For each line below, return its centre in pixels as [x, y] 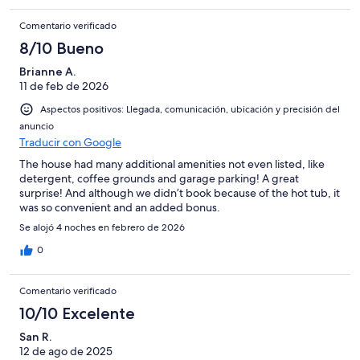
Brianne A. [47, 71]
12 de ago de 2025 [66, 351]
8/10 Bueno [61, 48]
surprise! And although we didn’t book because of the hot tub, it [180, 192]
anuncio [37, 126]
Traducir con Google [70, 142]
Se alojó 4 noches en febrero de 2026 [102, 227]
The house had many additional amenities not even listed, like [172, 164]
